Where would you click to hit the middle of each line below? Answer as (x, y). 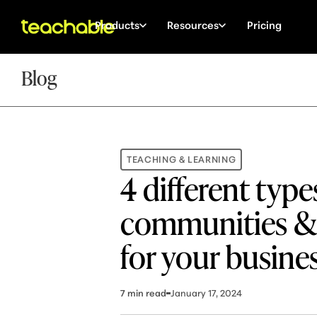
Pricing (264, 24)
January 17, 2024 (207, 293)
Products (117, 24)
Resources (193, 24)
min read (146, 293)
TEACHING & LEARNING (181, 159)
